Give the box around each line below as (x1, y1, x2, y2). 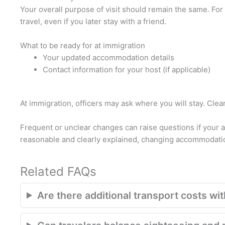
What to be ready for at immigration (20, 41, 145, 50)
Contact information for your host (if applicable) (43, 65, 210, 74)
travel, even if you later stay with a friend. (20, 17, 166, 26)
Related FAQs (20, 164, 96, 179)
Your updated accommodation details (43, 53, 174, 62)
